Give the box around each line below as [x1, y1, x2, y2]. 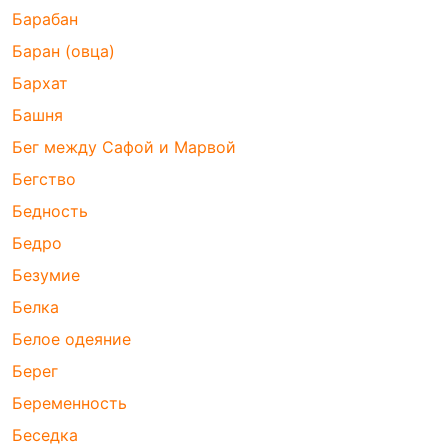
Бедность [12, 201, 88, 222]
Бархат [12, 73, 68, 94]
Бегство [12, 169, 76, 190]
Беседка [12, 425, 78, 446]
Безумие [12, 265, 80, 286]
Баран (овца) [12, 41, 115, 62]
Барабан [12, 9, 78, 30]
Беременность [12, 393, 127, 414]
